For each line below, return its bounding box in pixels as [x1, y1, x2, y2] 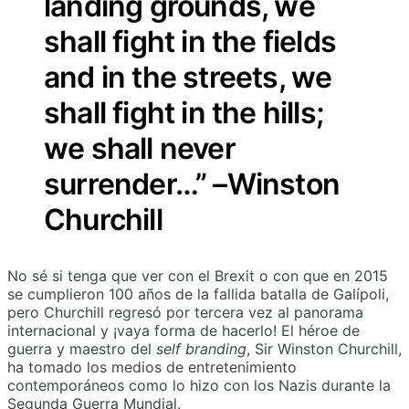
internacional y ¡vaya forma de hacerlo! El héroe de [7, 320, 360, 340]
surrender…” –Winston [44, 165, 341, 202]
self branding [156, 339, 246, 358]
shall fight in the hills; [44, 94, 324, 131]
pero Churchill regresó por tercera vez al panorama [7, 302, 363, 321]
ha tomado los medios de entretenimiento [7, 357, 297, 376]
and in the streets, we [44, 58, 332, 95]
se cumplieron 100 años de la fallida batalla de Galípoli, [7, 284, 389, 303]
